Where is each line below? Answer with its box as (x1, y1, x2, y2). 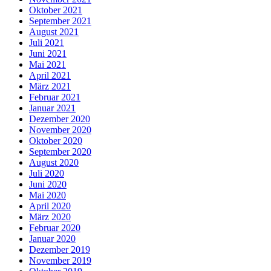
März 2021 (29, 81, 71, 92)
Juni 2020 (29, 179, 67, 190)
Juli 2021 (29, 38, 64, 48)
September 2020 (29, 146, 91, 157)
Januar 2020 (29, 233, 76, 244)
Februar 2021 (29, 92, 80, 103)
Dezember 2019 (29, 244, 90, 255)
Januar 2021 (29, 103, 76, 114)
